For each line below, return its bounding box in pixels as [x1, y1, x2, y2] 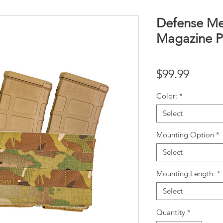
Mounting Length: [156, 168, 215, 178]
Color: [156, 91, 177, 101]
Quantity [156, 207, 185, 217]
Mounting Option [156, 129, 214, 139]
